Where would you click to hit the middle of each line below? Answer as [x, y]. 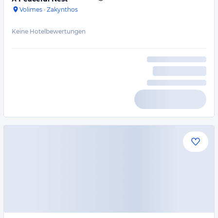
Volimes [31, 9]
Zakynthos [62, 9]
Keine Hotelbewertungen [49, 31]
